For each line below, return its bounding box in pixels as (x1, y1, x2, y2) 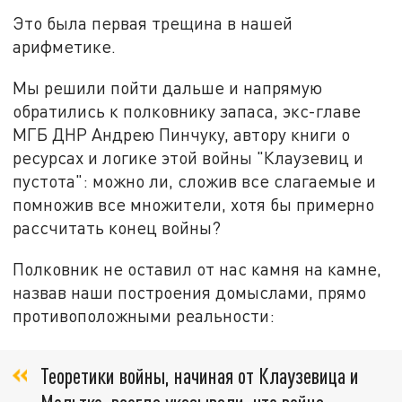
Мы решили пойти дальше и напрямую (13, 76, 323, 98)
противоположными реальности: (13, 304, 275, 326)
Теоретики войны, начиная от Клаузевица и (40, 362, 359, 389)
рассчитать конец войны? (13, 216, 222, 238)
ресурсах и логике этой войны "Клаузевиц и (13, 146, 364, 168)
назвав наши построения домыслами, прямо (13, 281, 367, 302)
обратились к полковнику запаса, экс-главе (13, 100, 362, 121)
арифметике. (13, 36, 117, 57)
